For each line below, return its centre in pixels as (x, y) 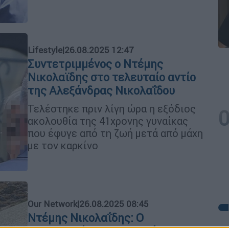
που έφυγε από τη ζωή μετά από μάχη (115, 133)
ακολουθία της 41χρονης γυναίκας (108, 121)
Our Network (52, 204)
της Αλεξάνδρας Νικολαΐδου (101, 90)
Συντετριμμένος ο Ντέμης (95, 64)
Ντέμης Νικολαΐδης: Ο (86, 218)
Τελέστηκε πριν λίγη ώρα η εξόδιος (112, 108)
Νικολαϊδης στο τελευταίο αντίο (112, 77)
